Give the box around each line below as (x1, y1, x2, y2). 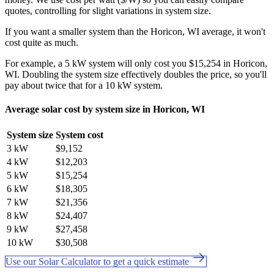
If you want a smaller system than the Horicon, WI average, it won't (5, 26, 265, 37)
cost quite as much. (5, 37, 78, 48)
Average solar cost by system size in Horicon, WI (5, 103, 205, 114)
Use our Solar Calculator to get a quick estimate (6, 256, 191, 267)
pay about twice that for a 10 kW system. (5, 80, 163, 91)
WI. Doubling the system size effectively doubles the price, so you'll (5, 68, 267, 80)
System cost (56, 130, 103, 141)
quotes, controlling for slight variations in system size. (5, 5, 211, 16)
